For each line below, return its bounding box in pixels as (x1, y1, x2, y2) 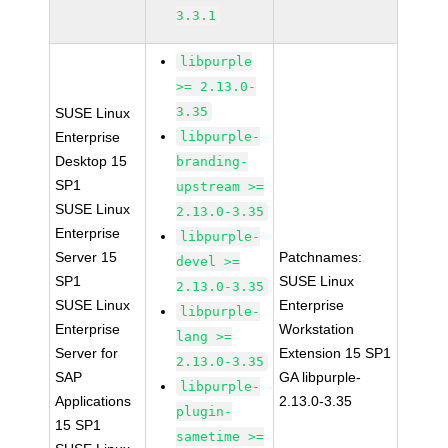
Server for (55, 345, 119, 361)
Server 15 (55, 249, 118, 265)
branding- (176, 154, 249, 169)
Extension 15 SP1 (279, 345, 392, 361)
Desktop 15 (55, 153, 128, 169)
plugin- (176, 404, 233, 419)
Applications (55, 393, 132, 409)
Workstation (279, 321, 355, 337)
